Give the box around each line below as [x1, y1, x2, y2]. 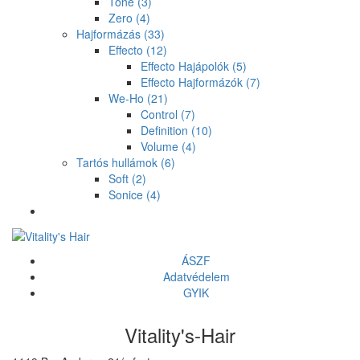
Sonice [108, 186, 146, 202]
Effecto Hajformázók [141, 74, 246, 90]
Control [141, 106, 181, 122]
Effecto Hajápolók [141, 58, 232, 74]
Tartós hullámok [76, 154, 161, 170]
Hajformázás [76, 26, 144, 42]
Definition [141, 122, 191, 138]
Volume [141, 138, 182, 154]
